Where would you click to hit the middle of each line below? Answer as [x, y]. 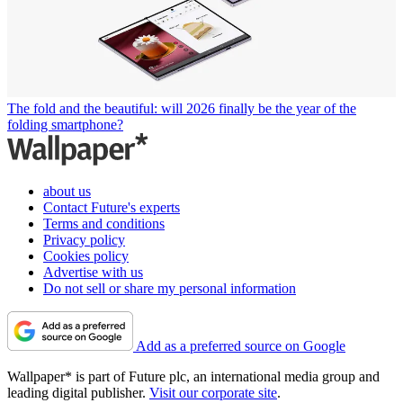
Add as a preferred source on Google [241, 345]
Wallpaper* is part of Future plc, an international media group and [193, 376]
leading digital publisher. [78, 392]
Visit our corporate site [213, 392]
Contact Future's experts [112, 207]
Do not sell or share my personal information [170, 288]
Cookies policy [86, 255]
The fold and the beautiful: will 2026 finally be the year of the [182, 108]
